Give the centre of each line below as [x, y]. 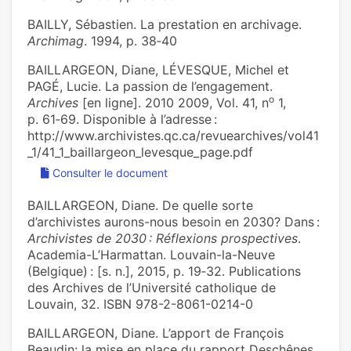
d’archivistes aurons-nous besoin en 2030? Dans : [174, 222]
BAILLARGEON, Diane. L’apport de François [156, 333]
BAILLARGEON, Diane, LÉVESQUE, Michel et [158, 70]
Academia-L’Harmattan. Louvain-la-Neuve [151, 255]
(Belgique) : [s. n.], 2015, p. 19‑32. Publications [164, 271]
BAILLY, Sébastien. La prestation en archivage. [165, 25]
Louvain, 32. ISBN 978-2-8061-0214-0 [140, 304]
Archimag [56, 41]
